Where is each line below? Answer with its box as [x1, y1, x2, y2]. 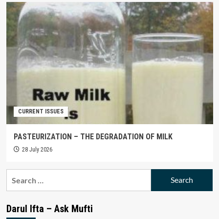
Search [5, 170, 30, 179]
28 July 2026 [22, 146, 52, 153]
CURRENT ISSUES [18, 108, 64, 115]
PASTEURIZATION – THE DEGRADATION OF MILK [13, 131, 173, 141]
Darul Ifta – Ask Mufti [6, 202, 93, 215]
